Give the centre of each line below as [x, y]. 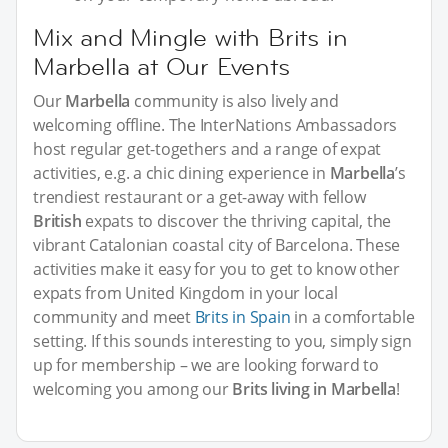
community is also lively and [234, 101]
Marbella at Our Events [161, 67]
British [57, 221]
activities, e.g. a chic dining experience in [181, 173]
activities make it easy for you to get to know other [217, 269]
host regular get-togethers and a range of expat [207, 149]
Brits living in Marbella [314, 389]
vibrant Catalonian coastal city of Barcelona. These [217, 245]
